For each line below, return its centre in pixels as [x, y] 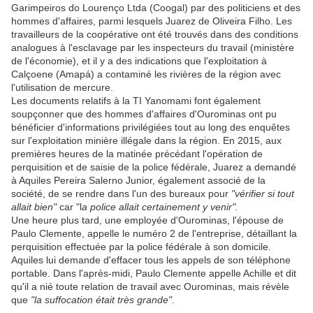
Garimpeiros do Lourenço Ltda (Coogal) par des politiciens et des [156, 8]
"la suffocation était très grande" [101, 300]
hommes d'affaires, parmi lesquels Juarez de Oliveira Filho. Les [152, 21]
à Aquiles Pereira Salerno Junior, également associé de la [138, 181]
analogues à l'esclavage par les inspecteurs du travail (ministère [153, 48]
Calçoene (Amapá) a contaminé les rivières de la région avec [146, 74]
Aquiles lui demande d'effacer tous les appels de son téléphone [151, 260]
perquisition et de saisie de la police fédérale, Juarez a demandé [154, 167]
